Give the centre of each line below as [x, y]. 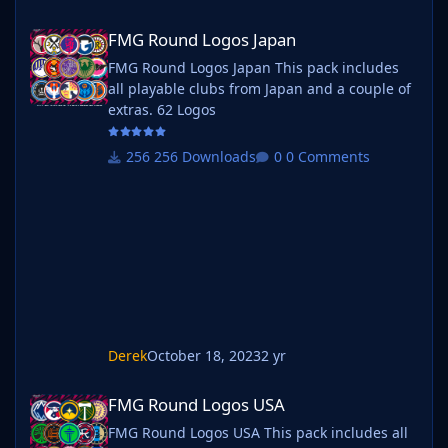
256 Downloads [204, 157]
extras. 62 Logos [186, 109]
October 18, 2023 [203, 356]
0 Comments [327, 157]
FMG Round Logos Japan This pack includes [191, 67]
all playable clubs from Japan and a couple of [259, 88]
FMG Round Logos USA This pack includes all [185, 433]
